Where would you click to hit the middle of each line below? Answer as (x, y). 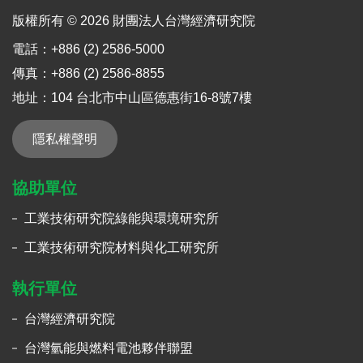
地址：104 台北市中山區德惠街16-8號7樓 (132, 97)
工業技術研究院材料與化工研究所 (122, 247)
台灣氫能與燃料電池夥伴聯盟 (109, 348)
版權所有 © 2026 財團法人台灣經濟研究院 (134, 20)
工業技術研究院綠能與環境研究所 (122, 218)
